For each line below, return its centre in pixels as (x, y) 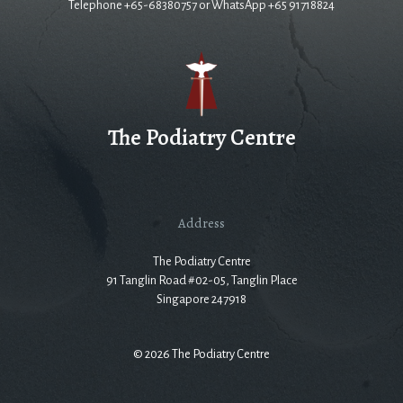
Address (201, 223)
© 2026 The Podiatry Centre (201, 354)
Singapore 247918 (201, 299)
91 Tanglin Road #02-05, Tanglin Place (201, 280)
